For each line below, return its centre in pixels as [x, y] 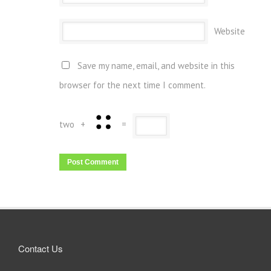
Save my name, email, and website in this [156, 66]
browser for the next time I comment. [132, 85]
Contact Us [41, 249]
